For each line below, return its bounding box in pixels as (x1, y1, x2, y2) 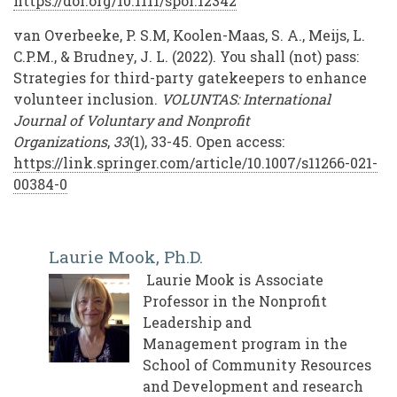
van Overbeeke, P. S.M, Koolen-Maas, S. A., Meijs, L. (13, 26, 365, 45)
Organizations (13, 132, 107, 152)
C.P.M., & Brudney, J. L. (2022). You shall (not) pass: (13, 47, 359, 66)
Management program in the (143, 334, 347, 354)
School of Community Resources (143, 355, 371, 375)
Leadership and (143, 313, 252, 332)
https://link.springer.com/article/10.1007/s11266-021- (13, 153, 378, 173)
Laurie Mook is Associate (143, 270, 323, 290)
